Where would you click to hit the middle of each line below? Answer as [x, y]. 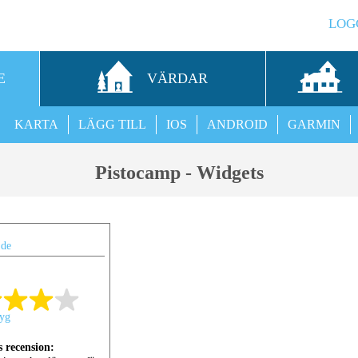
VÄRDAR [177, 78]
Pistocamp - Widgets [179, 173]
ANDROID [237, 124]
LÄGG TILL [112, 124]
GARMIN [314, 124]
